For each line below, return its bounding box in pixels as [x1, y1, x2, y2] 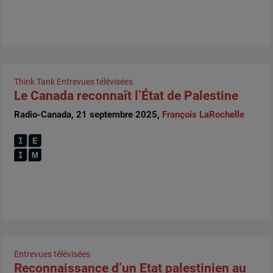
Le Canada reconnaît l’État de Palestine [13, 88, 238, 103]
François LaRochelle [161, 109, 244, 121]
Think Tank [13, 76, 55, 87]
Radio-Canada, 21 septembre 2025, [13, 109, 162, 121]
